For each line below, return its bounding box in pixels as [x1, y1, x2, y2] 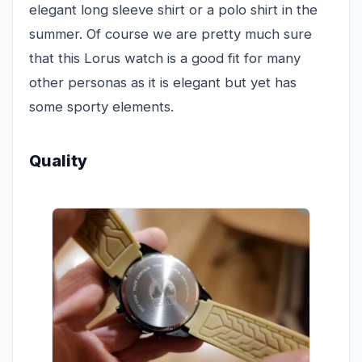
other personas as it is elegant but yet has [29, 74, 297, 91]
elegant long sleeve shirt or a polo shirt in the [29, 2, 318, 19]
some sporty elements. [29, 99, 174, 116]
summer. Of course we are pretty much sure [29, 26, 312, 43]
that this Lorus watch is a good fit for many [29, 50, 301, 67]
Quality [29, 151, 87, 171]
